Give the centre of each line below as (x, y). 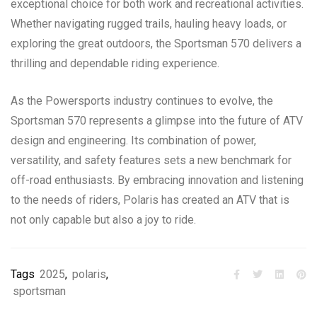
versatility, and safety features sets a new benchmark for (151, 160)
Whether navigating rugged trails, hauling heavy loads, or (149, 23)
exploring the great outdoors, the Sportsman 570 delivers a (156, 43)
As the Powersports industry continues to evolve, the (142, 100)
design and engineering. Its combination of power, (133, 140)
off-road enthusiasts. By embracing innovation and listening (157, 180)
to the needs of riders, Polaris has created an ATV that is (150, 200)
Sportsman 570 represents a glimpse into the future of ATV (157, 120)
